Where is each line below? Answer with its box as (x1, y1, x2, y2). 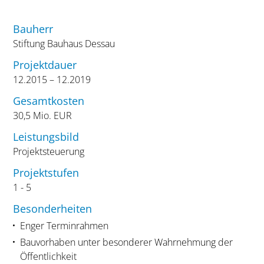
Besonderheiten (13, 201, 93, 216)
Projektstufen (13, 165, 80, 180)
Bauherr (13, 21, 54, 36)
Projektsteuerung (13, 144, 85, 158)
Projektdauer (13, 57, 77, 72)
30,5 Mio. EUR (13, 108, 72, 122)
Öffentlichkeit (19, 249, 77, 263)
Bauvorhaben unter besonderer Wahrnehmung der (19, 235, 233, 249)
